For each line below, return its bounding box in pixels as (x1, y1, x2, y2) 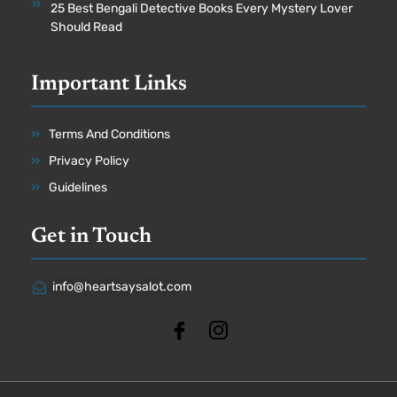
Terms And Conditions (49, 127, 170, 143)
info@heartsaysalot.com (51, 279, 191, 295)
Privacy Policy (49, 153, 129, 169)
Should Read (51, 19, 122, 35)
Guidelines (49, 180, 107, 196)
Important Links (31, 74, 187, 96)
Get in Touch (31, 226, 152, 248)
